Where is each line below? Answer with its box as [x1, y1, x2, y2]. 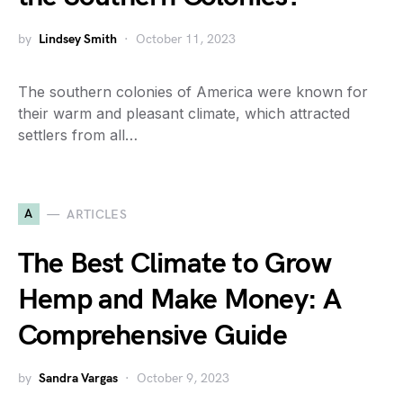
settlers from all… [18, 126, 138, 144]
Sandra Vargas [39, 371, 118, 386]
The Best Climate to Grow [18, 246, 331, 282]
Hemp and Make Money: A [18, 282, 342, 318]
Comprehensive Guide [18, 318, 287, 354]
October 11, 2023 [136, 31, 236, 47]
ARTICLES [67, 206, 128, 222]
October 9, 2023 [137, 371, 229, 386]
